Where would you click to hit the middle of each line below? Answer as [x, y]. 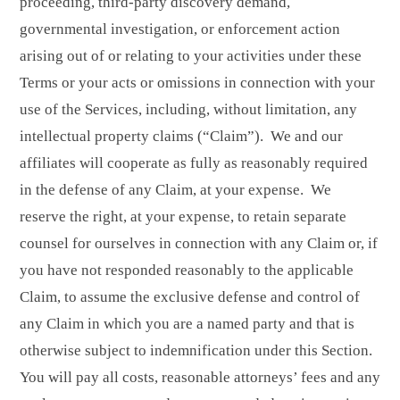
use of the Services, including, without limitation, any [188, 109]
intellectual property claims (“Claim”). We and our [181, 136]
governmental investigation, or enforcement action [180, 29]
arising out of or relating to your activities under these [191, 55]
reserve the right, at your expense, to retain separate [183, 216]
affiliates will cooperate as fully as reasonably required [194, 162]
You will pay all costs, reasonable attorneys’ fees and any [200, 377]
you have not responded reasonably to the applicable [187, 270]
